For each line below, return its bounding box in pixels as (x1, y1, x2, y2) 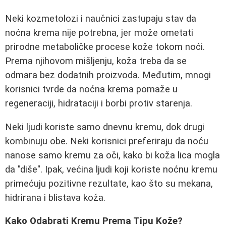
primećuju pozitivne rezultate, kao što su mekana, (5, 178, 213, 189)
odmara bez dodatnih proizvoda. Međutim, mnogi (5, 70, 211, 81)
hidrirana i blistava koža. (5, 192, 105, 203)
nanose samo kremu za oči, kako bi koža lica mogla (5, 149, 220, 161)
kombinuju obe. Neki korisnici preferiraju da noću (5, 135, 208, 147)
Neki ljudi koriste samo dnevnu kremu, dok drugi (5, 121, 204, 133)
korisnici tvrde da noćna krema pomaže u (5, 84, 178, 95)
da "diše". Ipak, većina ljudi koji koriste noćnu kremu (5, 163, 217, 175)
